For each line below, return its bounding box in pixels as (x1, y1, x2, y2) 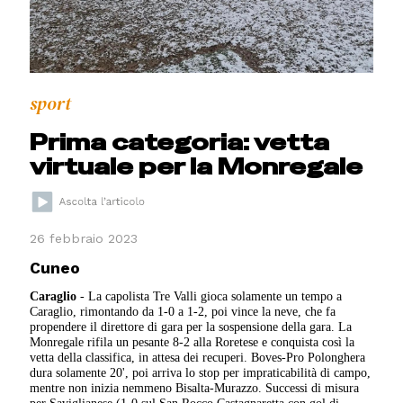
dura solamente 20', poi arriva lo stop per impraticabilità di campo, (30, 365, 372, 381)
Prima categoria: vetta (30, 128, 330, 157)
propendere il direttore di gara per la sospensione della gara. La (30, 319, 353, 335)
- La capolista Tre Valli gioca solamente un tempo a (76, 289, 343, 304)
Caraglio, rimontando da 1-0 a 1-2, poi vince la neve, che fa (30, 304, 336, 319)
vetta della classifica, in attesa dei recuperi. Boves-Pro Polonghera (30, 350, 366, 365)
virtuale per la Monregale (30, 152, 363, 181)
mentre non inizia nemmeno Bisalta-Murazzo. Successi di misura (30, 381, 360, 396)
